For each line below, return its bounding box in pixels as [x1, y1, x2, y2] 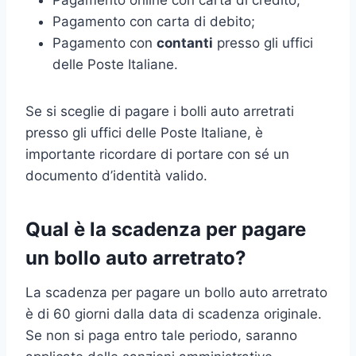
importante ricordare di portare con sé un [25, 145, 289, 162]
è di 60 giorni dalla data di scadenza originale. [25, 305, 322, 322]
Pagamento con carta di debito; [52, 13, 255, 29]
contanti [157, 34, 213, 51]
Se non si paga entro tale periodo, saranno [25, 327, 297, 343]
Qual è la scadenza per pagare [25, 217, 306, 241]
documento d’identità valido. [25, 167, 207, 184]
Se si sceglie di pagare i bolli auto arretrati [25, 103, 294, 119]
